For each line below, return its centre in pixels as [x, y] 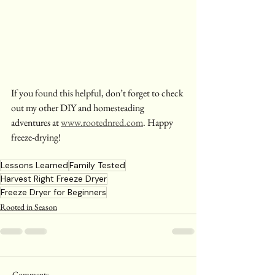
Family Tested [97, 165]
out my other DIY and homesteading [79, 108]
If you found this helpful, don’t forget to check [98, 93]
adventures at [36, 123]
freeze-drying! [36, 137]
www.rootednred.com [102, 123]
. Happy [159, 123]
